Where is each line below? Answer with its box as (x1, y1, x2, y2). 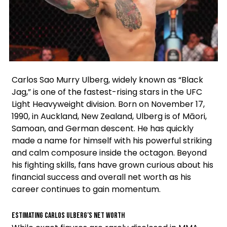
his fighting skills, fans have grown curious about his (12, 159, 213, 171)
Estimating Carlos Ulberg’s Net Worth (12, 210, 125, 220)
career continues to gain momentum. (12, 183, 161, 195)
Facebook (11, 62, 70, 79)
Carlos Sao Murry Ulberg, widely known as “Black (12, 73, 203, 86)
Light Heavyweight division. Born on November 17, (12, 98, 205, 110)
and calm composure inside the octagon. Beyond (12, 146, 207, 159)
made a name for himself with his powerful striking (12, 134, 212, 146)
